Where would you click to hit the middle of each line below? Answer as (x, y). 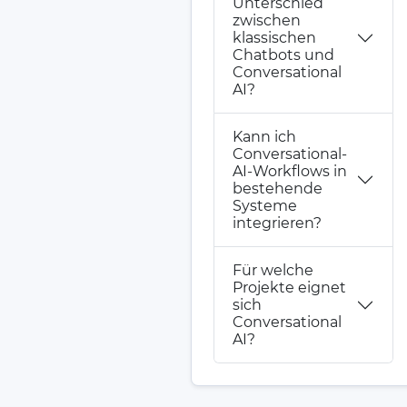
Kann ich (264, 137)
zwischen (266, 21)
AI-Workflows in (289, 172)
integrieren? (277, 223)
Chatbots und (283, 55)
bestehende (277, 189)
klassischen (274, 38)
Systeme (264, 206)
